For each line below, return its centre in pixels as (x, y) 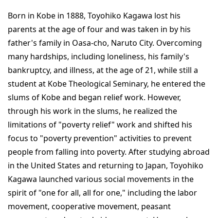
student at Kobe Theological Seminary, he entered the (107, 84)
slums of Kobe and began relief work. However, (94, 97)
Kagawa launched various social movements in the (101, 179)
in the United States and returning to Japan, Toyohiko (106, 165)
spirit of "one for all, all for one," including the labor (102, 193)
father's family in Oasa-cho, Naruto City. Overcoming (105, 43)
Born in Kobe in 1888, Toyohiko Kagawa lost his (94, 16)
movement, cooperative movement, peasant (89, 206)
